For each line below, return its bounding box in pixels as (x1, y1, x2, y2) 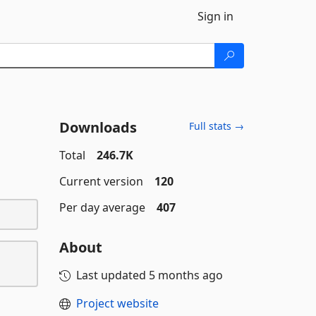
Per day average (59, 200, 145, 215)
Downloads (59, 118, 137, 137)
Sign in (197, 8, 233, 24)
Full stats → (189, 119, 244, 133)
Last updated (75, 267, 149, 283)
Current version (59, 174, 143, 189)
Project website (75, 296, 159, 311)
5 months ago (148, 267, 223, 283)
